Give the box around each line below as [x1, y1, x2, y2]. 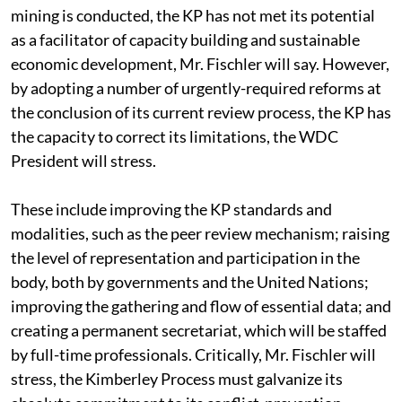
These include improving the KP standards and [11, 198, 332, 219]
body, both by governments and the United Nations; [11, 271, 369, 292]
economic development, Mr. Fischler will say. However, [11, 53, 389, 74]
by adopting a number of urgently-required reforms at [11, 77, 381, 98]
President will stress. [11, 150, 156, 170]
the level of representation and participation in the [11, 247, 360, 267]
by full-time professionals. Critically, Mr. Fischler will [11, 344, 376, 364]
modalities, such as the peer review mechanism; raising [11, 223, 389, 243]
